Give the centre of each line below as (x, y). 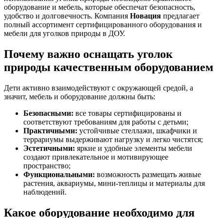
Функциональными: (59, 175)
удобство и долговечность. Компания (67, 16)
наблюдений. (45, 192)
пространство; (47, 166)
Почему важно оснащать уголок (88, 54)
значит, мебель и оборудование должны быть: (80, 97)
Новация (145, 16)
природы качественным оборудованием (109, 67)
